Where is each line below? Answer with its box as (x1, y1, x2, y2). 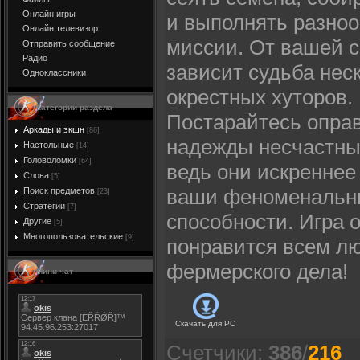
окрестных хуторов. (166, 85, 353, 110)
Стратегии (23, 201, 65, 211)
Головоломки (23, 155, 76, 165)
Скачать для (175, 319, 222, 329)
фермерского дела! (166, 260, 348, 284)
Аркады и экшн (23, 125, 84, 134)
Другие (23, 216, 51, 226)
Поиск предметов (23, 186, 95, 195)
